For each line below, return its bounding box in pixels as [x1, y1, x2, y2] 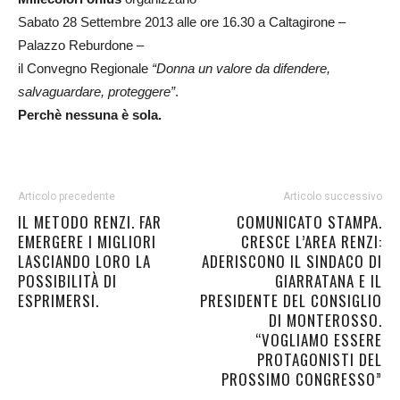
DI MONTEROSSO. [269, 309, 382, 331]
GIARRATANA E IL [275, 270, 382, 292]
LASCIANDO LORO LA [18, 250, 151, 272]
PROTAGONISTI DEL [257, 348, 382, 371]
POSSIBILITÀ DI [18, 270, 117, 292]
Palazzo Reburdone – [18, 37, 144, 53]
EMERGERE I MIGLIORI [18, 230, 156, 253]
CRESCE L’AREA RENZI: [241, 230, 382, 253]
